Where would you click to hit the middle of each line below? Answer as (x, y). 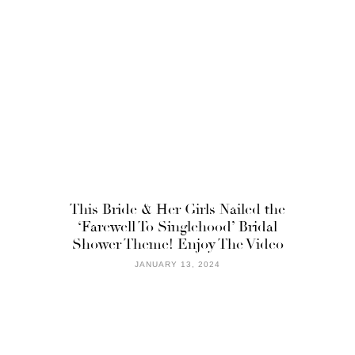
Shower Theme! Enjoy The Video (177, 244)
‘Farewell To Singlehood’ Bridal (177, 226)
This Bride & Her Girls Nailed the (177, 209)
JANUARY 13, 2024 (177, 264)
